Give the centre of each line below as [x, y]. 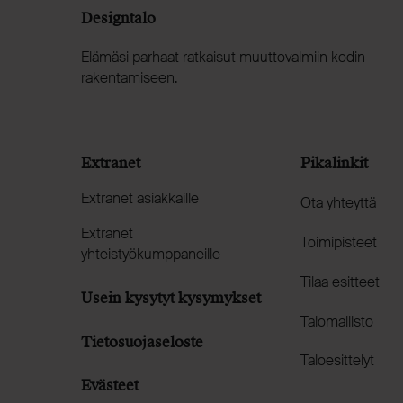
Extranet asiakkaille [140, 199]
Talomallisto [336, 321]
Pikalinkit [334, 164]
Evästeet [110, 386]
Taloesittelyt [337, 361]
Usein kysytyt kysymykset [171, 298]
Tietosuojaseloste [142, 342]
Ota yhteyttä [338, 203]
